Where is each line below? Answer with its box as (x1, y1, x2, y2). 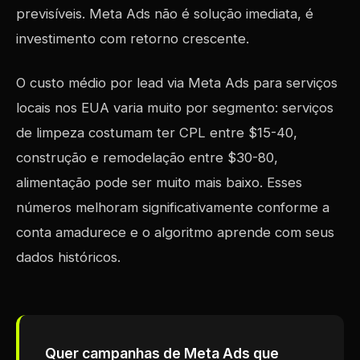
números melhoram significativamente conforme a (16, 199, 329, 215)
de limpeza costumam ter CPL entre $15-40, (16, 125, 297, 141)
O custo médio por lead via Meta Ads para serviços (16, 75, 337, 91)
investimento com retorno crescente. (16, 31, 249, 47)
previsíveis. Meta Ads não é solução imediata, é (16, 6, 313, 22)
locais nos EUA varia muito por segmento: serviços (16, 100, 333, 116)
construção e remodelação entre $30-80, (16, 149, 278, 166)
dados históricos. (16, 249, 121, 265)
